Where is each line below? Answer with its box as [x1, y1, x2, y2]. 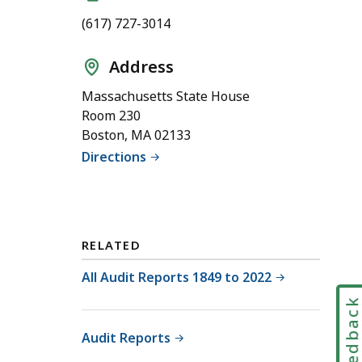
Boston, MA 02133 [82, 125, 191, 144]
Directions [82, 147, 146, 166]
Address [109, 55, 174, 78]
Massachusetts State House [82, 86, 250, 105]
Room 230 [82, 106, 141, 124]
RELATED [82, 237, 141, 254]
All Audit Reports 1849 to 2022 [82, 267, 271, 286]
